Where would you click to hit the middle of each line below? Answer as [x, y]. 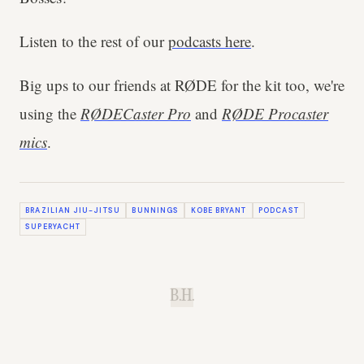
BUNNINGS [156, 210]
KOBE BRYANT [219, 210]
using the [50, 113]
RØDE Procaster [275, 113]
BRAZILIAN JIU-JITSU [73, 210]
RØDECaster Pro [136, 113]
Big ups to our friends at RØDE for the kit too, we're [182, 85]
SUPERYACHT [53, 227]
